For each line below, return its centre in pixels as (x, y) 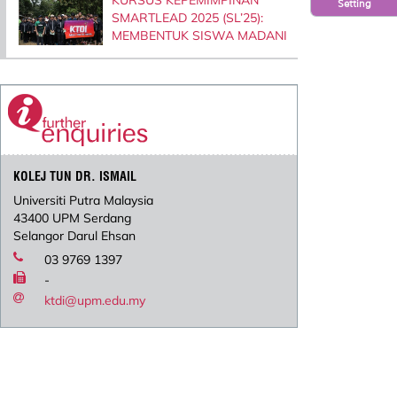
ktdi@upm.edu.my (95, 301)
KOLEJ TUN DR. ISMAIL (75, 177)
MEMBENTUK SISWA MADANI (199, 35)
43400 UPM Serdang (73, 218)
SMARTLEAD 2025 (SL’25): (187, 17)
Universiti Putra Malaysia (84, 201)
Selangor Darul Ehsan (75, 236)
